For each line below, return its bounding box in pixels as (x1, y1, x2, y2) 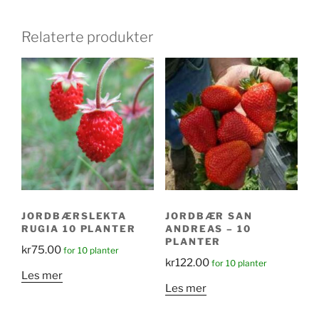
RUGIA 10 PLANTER (21, 222, 137, 234)
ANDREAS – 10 (164, 222, 252, 234)
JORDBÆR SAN (164, 209, 253, 221)
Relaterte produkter (21, 28, 153, 46)
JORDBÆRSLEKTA (21, 209, 127, 221)
